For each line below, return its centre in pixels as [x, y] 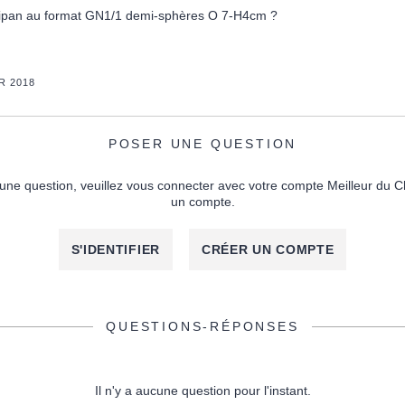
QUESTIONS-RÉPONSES [202, 327]
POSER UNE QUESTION [202, 143]
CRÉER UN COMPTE [268, 249]
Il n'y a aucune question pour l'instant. [202, 391]
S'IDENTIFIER [115, 249]
